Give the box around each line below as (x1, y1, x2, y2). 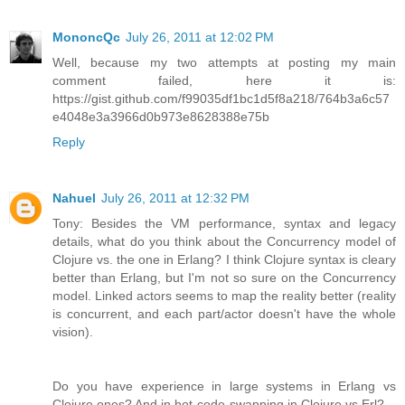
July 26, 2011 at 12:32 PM (101, 191, 250, 206)
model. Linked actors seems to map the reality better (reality (52, 288, 396, 304)
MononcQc (52, 30, 120, 45)
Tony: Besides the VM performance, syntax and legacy (52, 216, 396, 231)
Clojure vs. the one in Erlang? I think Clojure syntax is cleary (52, 252, 396, 268)
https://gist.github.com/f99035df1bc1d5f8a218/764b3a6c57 (52, 91, 390, 107)
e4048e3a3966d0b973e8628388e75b (52, 109, 269, 125)
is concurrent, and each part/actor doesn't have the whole (52, 306, 396, 322)
